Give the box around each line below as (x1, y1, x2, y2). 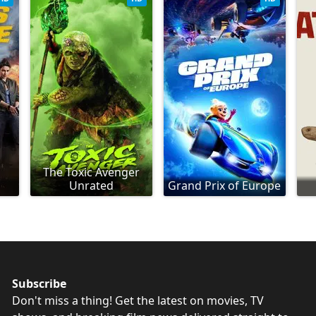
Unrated (69, 177, 114, 193)
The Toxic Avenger (43, 164, 140, 180)
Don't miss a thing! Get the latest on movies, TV (12, 292, 265, 308)
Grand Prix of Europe (168, 177, 281, 193)
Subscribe (12, 275, 67, 291)
